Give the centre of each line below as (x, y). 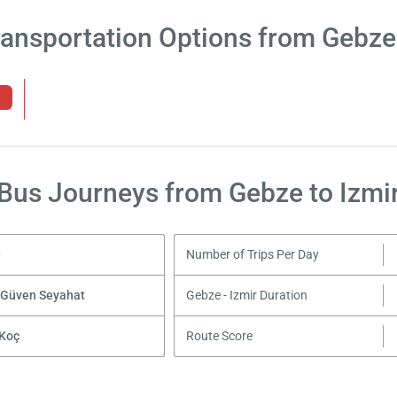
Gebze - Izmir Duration (247, 295)
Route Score (220, 336)
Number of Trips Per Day (253, 254)
